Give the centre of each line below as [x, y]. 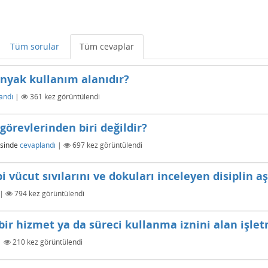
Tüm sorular [35, 46]
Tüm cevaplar [107, 46]
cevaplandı [38, 145]
